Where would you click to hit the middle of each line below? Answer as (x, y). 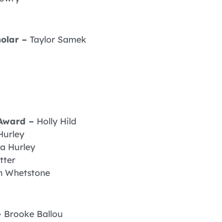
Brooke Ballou (33, 213)
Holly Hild (56, 121)
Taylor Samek (58, 39)
